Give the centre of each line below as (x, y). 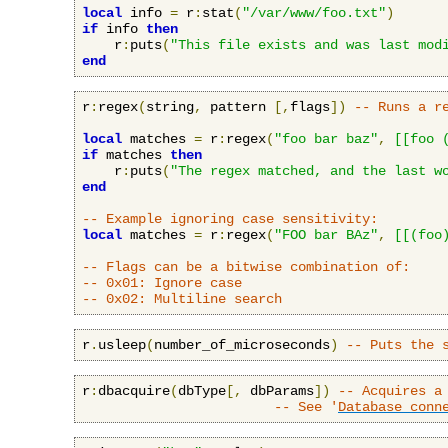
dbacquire (134, 390)
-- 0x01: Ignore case (162, 282)
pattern (238, 106)
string (170, 106)
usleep (122, 344)
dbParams (278, 390)
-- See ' (306, 406)
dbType (202, 390)
